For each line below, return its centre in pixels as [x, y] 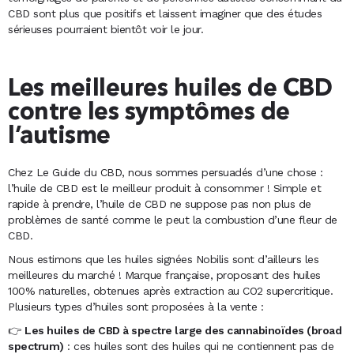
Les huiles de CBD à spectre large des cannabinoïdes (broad [183, 331]
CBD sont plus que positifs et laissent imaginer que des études [165, 13]
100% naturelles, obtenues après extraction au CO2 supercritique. [170, 291]
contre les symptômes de [149, 113]
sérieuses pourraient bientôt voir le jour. [105, 29]
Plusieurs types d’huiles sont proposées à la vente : [136, 307]
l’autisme [59, 137]
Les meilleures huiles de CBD [170, 90]
